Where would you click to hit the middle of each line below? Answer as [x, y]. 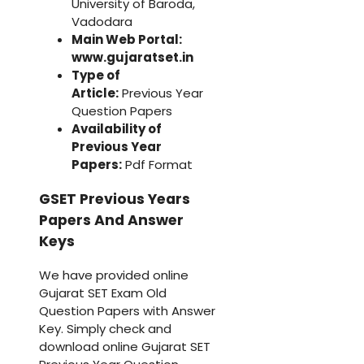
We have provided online [114, 275]
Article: [95, 93]
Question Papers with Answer [127, 310]
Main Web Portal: [127, 40]
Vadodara [102, 22]
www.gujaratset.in [132, 58]
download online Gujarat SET [125, 346]
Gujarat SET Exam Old [103, 292]
